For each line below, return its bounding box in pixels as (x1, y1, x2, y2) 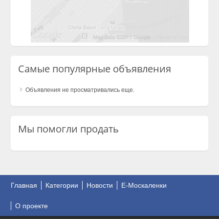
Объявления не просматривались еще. (25, 87, 135, 94)
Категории (45, 181, 79, 190)
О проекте (15, 202, 48, 210)
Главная (11, 181, 38, 190)
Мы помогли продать (18, 122, 119, 136)
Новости (87, 181, 113, 190)
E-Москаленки (121, 181, 167, 190)
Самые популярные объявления (18, 62, 172, 76)
